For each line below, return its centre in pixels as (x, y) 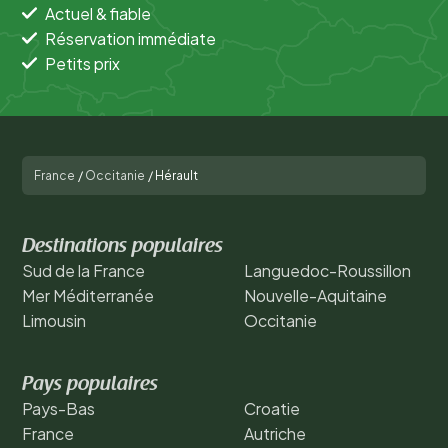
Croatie (272, 408)
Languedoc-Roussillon (327, 270)
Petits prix (82, 63)
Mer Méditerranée (88, 295)
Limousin (54, 320)
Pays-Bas (58, 408)
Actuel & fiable (98, 13)
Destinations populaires (122, 246)
